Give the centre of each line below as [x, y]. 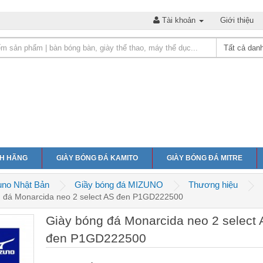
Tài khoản [179, 20]
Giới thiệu [237, 20]
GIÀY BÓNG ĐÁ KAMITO [97, 158]
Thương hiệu [213, 185]
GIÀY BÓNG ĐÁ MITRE [205, 158]
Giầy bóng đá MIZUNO [119, 185]
